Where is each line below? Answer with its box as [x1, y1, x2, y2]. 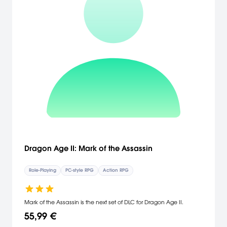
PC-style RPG [65, 167, 94, 173]
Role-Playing [29, 167, 56, 173]
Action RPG [103, 167, 129, 173]
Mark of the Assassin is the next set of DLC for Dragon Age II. [24, 199, 183, 206]
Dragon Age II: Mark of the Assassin [24, 143, 153, 153]
